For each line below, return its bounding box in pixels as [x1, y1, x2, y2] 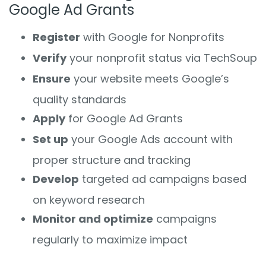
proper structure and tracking [33, 152, 191, 167]
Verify [33, 50, 66, 65]
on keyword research [33, 192, 145, 207]
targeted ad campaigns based [79, 171, 246, 186]
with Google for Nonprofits [80, 29, 224, 45]
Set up [33, 131, 68, 147]
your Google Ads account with [68, 131, 233, 147]
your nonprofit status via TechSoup [66, 50, 257, 65]
